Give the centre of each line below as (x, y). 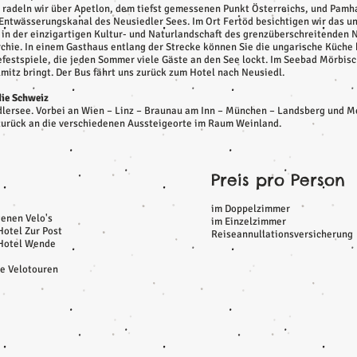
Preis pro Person (278, 180)
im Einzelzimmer (249, 222)
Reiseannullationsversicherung (282, 234)
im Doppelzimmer (251, 209)
